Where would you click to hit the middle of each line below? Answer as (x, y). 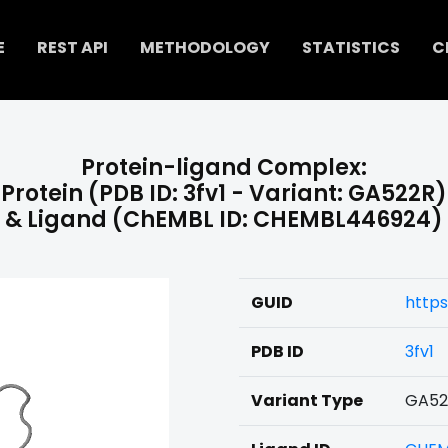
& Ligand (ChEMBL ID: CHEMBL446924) (224, 219)
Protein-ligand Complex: (224, 167)
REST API (72, 48)
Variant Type (307, 400)
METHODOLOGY (204, 48)
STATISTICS (350, 48)
